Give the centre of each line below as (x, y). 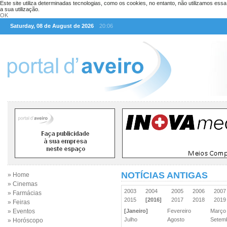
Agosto (177, 219)
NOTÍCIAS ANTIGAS (164, 175)
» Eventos (21, 211)
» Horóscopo (25, 220)
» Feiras (19, 202)
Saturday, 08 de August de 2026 (52, 26)
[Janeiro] (136, 211)
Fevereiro (181, 211)
